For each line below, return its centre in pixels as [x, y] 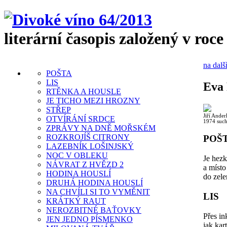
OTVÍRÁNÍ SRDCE [81, 119]
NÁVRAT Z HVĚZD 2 [85, 164]
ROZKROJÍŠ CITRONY [88, 137]
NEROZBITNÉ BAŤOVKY [94, 210]
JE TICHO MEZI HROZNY [93, 100]
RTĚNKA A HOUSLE [84, 91]
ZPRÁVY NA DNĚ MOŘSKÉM [101, 128]
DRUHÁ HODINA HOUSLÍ [94, 182]
